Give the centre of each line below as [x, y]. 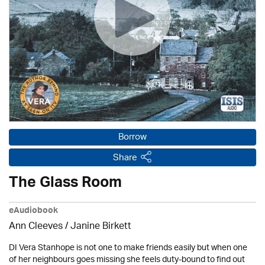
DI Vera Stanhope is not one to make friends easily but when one [128, 248]
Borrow [132, 138]
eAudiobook [33, 212]
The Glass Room [65, 185]
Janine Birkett [101, 227]
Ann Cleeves [36, 227]
